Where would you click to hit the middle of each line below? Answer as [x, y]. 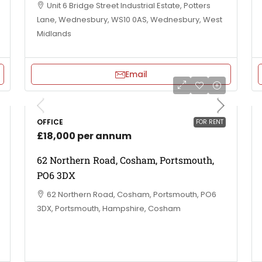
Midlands [54, 34]
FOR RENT [210, 122]
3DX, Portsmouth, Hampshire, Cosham [109, 208]
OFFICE [50, 122]
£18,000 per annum [84, 136]
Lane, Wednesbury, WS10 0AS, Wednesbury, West [130, 20]
